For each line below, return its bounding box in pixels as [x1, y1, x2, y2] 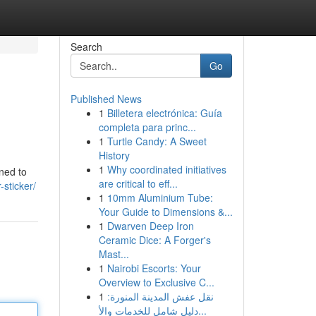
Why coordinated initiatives [107, 162, 226, 176]
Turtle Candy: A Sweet [107, 134, 207, 148]
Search [70, 39, 102, 54]
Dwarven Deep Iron [107, 219, 194, 233]
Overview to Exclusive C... [98, 275, 214, 289]
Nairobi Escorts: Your [107, 261, 201, 275]
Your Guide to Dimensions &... [98, 205, 233, 219]
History [98, 148, 130, 162]
